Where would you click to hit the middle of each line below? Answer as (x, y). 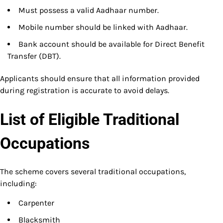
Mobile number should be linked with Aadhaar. (103, 27)
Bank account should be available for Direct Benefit (111, 44)
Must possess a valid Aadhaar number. (89, 10)
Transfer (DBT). (34, 56)
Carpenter (36, 203)
